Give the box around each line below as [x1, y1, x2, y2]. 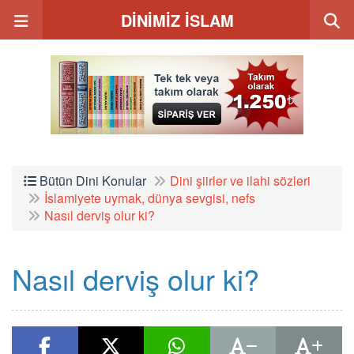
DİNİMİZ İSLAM [120, 9, 234, 32]
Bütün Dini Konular [36, 171, 146, 190]
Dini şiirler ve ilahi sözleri [170, 171, 311, 190]
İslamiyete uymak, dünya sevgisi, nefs [44, 189, 255, 207]
